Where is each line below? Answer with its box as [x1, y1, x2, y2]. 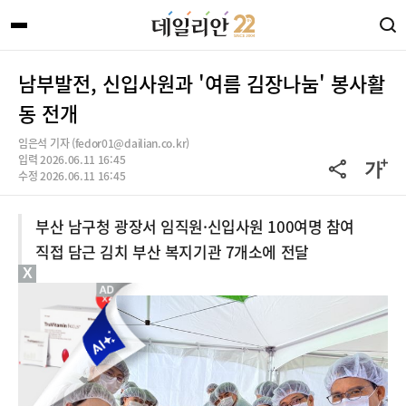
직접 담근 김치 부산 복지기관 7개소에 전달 [35, 240, 309, 263]
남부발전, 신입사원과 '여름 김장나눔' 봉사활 [18, 68, 385, 98]
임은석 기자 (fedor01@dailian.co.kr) [18, 135, 189, 151]
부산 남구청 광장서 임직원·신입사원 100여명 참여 [35, 215, 354, 237]
